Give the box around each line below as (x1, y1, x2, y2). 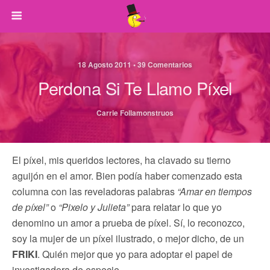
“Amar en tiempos (177, 184, 252, 198)
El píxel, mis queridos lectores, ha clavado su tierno (12, 153, 231, 167)
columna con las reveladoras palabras (12, 184, 177, 198)
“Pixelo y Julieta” (56, 200, 129, 214)
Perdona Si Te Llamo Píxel (38, 75, 232, 100)
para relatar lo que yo (129, 200, 222, 214)
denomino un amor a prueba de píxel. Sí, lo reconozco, (12, 216, 245, 230)
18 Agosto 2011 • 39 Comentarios (78, 59, 192, 70)
